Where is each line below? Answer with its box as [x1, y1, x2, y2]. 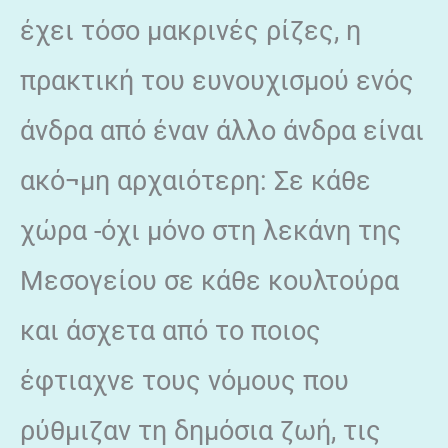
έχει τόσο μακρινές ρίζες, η [20, 14, 361, 47]
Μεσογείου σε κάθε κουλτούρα [20, 264, 399, 297]
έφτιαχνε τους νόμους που [20, 364, 349, 397]
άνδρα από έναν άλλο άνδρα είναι [20, 114, 424, 147]
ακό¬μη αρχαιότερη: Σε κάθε [20, 164, 371, 197]
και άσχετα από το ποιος [20, 314, 321, 347]
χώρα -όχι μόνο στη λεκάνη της [20, 214, 402, 247]
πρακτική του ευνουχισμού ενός [20, 64, 414, 97]
